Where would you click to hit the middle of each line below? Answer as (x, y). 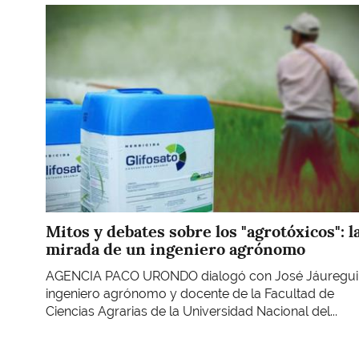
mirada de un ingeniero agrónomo (175, 249)
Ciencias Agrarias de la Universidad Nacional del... (192, 312)
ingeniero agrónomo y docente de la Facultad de (190, 294)
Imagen (67, 12)
